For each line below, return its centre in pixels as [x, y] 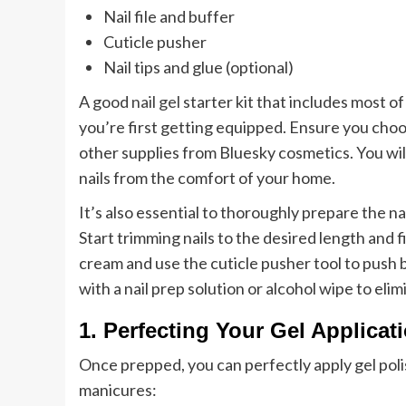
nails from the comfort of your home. [207, 178]
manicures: [118, 390]
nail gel [157, 101]
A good [105, 101]
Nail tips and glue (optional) [198, 67]
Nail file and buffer [169, 16]
